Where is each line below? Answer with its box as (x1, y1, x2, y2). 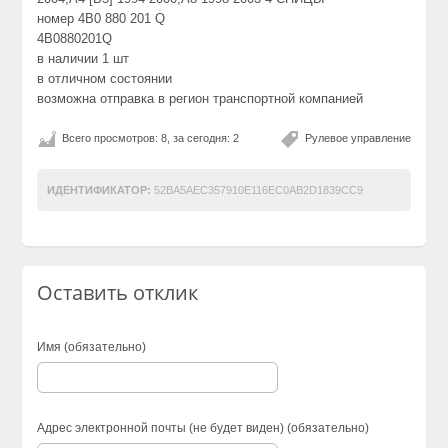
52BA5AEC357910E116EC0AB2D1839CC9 (151, 183, 364, 196)
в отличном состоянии (37, 70, 173, 86)
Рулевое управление (304, 131, 411, 144)
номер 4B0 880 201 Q (37, 10, 166, 26)
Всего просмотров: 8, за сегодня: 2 (62, 131, 240, 144)
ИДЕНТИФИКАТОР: (47, 183, 152, 196)
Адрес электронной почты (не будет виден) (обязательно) (37, 420, 370, 435)
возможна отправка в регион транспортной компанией (37, 90, 364, 106)
